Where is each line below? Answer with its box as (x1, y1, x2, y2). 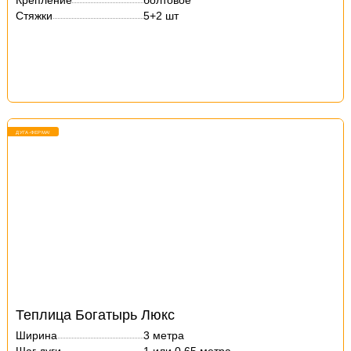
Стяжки (16, 9, 53, 22)
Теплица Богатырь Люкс (16, 307, 175, 323)
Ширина (16, 329, 58, 342)
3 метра (143, 329, 185, 342)
